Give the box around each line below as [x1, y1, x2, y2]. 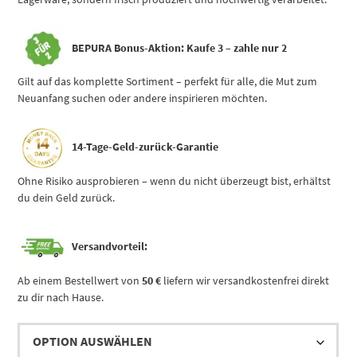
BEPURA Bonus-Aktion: [71, 41, 186, 56]
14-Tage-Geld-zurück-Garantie [71, 139, 218, 155]
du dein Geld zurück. [18, 190, 116, 206]
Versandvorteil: [71, 239, 147, 254]
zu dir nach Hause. [18, 289, 104, 304]
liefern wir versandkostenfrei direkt [161, 273, 330, 288]
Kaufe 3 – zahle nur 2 [186, 41, 287, 56]
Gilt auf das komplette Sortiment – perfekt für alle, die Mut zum [18, 74, 318, 89]
